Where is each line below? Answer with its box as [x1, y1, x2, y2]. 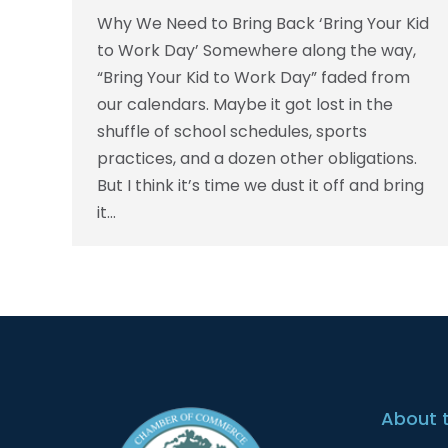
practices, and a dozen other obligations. [97, 146, 417, 170]
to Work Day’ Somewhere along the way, [97, 38, 416, 62]
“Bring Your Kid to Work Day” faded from [97, 65, 410, 89]
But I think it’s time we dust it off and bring [97, 173, 424, 197]
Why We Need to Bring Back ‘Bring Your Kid [97, 11, 429, 35]
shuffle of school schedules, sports [97, 119, 367, 143]
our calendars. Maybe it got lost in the [97, 92, 393, 116]
